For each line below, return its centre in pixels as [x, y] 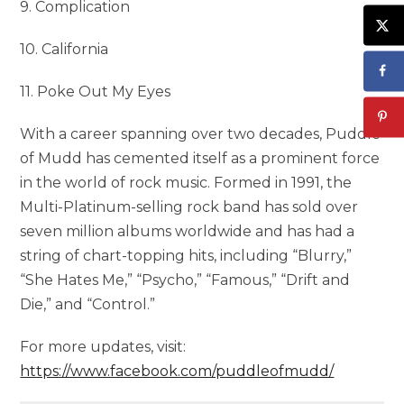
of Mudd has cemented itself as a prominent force [200, 158]
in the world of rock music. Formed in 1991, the [186, 182]
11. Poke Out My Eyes [96, 91]
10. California [64, 49]
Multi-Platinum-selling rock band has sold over [189, 207]
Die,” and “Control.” [88, 304]
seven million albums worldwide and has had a [188, 231]
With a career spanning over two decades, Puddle [201, 133]
